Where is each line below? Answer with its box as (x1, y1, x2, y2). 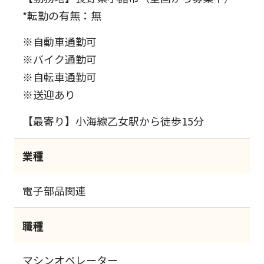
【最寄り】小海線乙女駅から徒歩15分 (22, 113, 204, 128)
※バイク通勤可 (22, 51, 97, 67)
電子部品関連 (22, 182, 87, 198)
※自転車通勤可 (22, 69, 97, 85)
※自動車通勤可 (22, 34, 97, 49)
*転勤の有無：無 (22, 7, 102, 23)
